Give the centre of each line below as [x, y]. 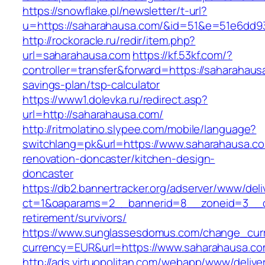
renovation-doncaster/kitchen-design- [119, 159]
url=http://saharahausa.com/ [93, 114]
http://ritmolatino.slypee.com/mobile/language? [140, 129]
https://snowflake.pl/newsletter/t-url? [115, 11]
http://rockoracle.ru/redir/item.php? [109, 41]
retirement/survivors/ [75, 218]
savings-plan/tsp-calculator [91, 85]
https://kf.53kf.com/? [182, 55]
